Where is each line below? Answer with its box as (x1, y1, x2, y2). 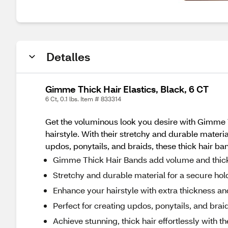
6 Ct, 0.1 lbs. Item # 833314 (45, 95, 121, 103)
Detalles (46, 49, 90, 64)
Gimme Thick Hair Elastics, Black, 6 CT (45, 83, 209, 95)
